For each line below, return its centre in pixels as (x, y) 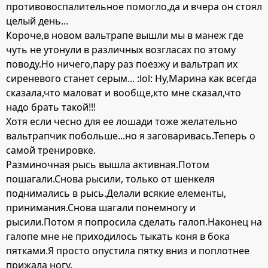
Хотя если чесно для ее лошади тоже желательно (122, 122)
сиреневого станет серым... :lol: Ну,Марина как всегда (131, 79)
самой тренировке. (51, 150)
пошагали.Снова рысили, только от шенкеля (110, 179)
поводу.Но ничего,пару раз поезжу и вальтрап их (122, 64)
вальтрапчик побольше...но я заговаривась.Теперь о (131, 136)
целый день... (37, 21)
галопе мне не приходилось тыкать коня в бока (118, 237)
